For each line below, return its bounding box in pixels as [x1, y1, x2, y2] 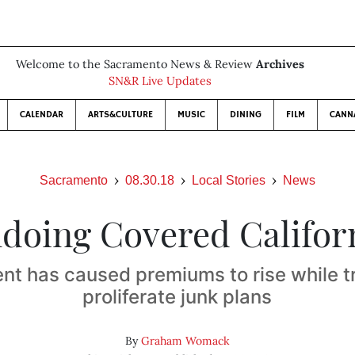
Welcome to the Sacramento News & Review [16, 57, 256, 71]
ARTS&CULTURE [88, 109, 153, 120]
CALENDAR [20, 109, 63, 120]
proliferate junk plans [82, 285, 273, 308]
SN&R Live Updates [109, 74, 212, 88]
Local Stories [192, 174, 265, 187]
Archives [256, 57, 304, 71]
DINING [230, 109, 261, 120]
